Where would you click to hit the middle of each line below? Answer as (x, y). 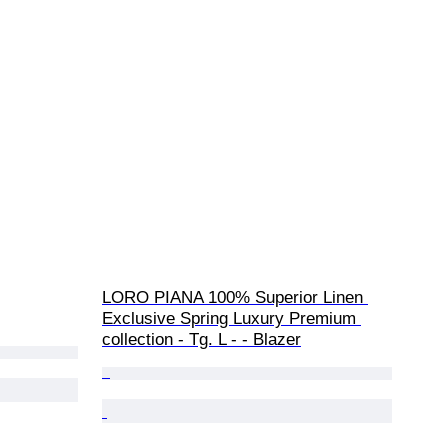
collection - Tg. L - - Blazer (201, 339)
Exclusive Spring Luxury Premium (231, 318)
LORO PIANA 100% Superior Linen (235, 297)
